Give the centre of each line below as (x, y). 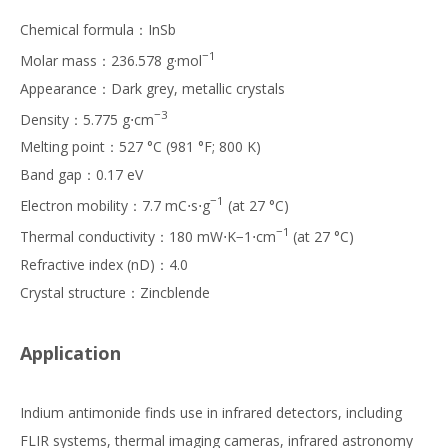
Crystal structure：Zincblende (115, 292)
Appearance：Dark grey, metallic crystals (152, 88)
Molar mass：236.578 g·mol (111, 60)
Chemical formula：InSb (98, 30)
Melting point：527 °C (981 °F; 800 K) (140, 147)
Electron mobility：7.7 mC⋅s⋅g (115, 206)
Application (70, 352)
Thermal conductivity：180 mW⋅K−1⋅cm (148, 236)
